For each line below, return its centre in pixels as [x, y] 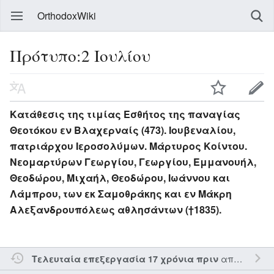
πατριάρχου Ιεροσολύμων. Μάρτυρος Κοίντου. [128, 146]
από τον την [226, 258]
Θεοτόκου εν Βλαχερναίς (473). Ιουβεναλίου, [123, 130]
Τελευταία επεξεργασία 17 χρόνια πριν [125, 258]
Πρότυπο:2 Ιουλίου [80, 55]
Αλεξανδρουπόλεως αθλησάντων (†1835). [116, 209]
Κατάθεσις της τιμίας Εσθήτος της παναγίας [125, 114]
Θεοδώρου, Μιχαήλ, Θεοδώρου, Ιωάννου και [120, 177]
